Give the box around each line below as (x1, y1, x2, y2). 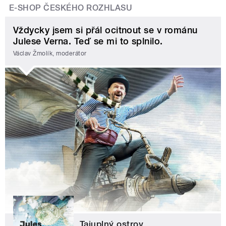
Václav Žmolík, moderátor (13, 49, 87, 57)
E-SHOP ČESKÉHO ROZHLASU (9, 3, 133, 13)
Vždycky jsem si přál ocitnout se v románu (13, 25, 198, 36)
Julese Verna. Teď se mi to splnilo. (13, 36, 163, 47)
